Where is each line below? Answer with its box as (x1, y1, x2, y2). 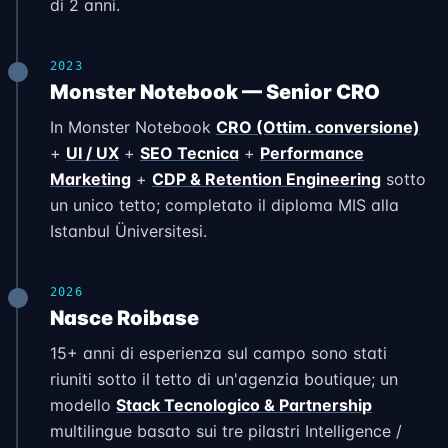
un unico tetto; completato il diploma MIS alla (50, 195, 399, 215)
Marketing (50, 169, 131, 189)
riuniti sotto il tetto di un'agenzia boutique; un (50, 369, 398, 389)
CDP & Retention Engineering (152, 169, 381, 189)
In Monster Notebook (50, 117, 216, 137)
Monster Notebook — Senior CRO (50, 80, 380, 104)
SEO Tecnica (140, 143, 239, 163)
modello (50, 395, 116, 415)
